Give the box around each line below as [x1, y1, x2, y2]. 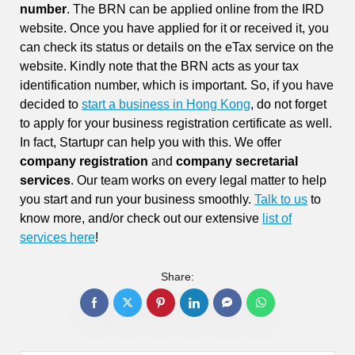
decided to [20, 97, 82, 111]
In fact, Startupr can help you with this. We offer [20, 135, 281, 149]
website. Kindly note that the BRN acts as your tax [20, 59, 299, 73]
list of [262, 211, 292, 225]
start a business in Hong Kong [82, 97, 250, 111]
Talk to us [254, 192, 307, 206]
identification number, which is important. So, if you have [20, 78, 334, 92]
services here [20, 230, 95, 244]
